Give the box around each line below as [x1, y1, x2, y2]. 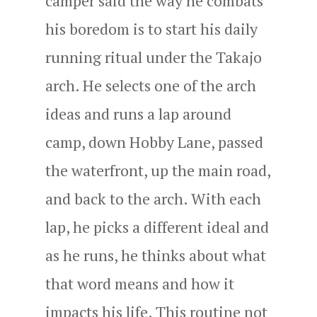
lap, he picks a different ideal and [45, 216, 269, 237]
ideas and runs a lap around [45, 103, 231, 124]
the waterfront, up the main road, [45, 159, 270, 180]
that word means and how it [45, 272, 234, 294]
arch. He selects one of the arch [45, 74, 256, 96]
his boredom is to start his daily [45, 18, 258, 39]
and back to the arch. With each [45, 188, 261, 209]
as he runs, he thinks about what [45, 244, 266, 265]
